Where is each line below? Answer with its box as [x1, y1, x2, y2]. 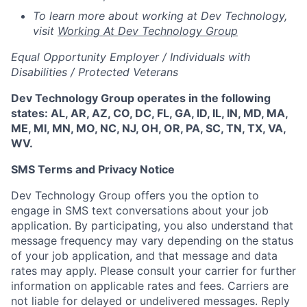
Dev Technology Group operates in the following [11, 91, 271, 105]
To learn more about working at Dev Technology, [33, 9, 287, 23]
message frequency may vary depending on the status [11, 234, 293, 247]
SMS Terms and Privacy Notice [11, 162, 175, 176]
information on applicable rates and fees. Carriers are [11, 279, 288, 293]
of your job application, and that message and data [11, 249, 278, 262]
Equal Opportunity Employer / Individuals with [11, 50, 250, 64]
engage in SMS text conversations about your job [11, 204, 269, 217]
